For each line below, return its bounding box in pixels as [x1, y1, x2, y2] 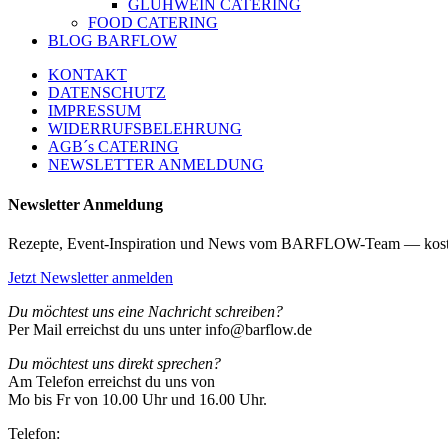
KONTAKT [48, 66, 127, 84]
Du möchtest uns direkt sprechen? [8, 354, 221, 372]
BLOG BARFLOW [48, 32, 177, 50]
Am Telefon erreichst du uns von [8, 372, 215, 390]
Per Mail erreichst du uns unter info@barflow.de [8, 320, 312, 338]
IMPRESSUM [48, 102, 141, 120]
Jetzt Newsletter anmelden [8, 268, 173, 286]
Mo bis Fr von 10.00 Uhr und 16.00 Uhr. [8, 390, 267, 408]
